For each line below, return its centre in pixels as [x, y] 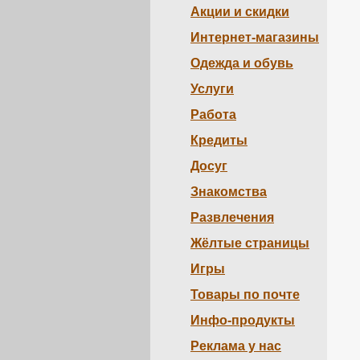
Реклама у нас [236, 346]
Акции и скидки [240, 12]
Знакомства [229, 192]
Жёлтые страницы [250, 243]
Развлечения [232, 217]
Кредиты [219, 140]
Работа [213, 115]
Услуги [212, 89]
